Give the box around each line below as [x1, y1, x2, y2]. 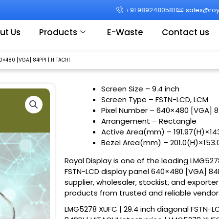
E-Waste [107, 26, 143, 38]
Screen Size [101, 83, 145, 94]
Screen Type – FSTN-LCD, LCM [101, 94, 208, 105]
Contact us [161, 26, 209, 38]
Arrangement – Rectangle [101, 115, 197, 126]
